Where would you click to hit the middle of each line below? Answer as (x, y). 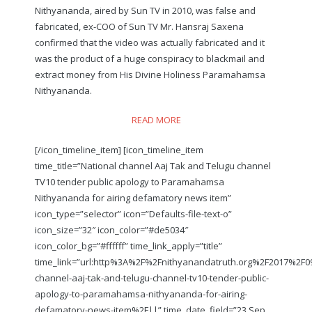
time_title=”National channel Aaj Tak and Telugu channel (153, 165)
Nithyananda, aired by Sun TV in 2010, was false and (145, 10)
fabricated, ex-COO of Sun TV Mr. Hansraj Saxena (139, 26)
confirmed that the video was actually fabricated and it (150, 42)
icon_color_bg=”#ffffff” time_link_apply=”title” (128, 245)
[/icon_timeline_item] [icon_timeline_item (119, 149)
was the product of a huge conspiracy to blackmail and (150, 58)
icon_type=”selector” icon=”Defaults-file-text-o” (133, 213)
